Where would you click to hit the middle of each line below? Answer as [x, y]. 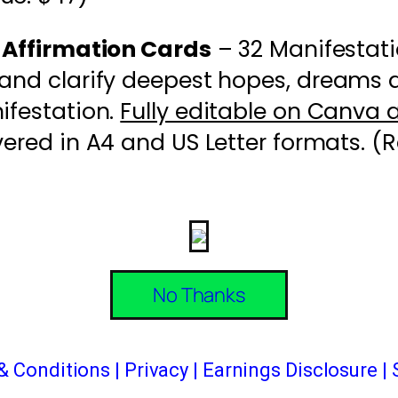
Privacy [156, 370]
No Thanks [199, 295]
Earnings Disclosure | [297, 370]
